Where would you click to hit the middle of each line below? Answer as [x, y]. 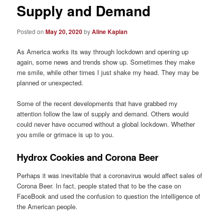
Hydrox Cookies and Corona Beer [88, 157]
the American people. [47, 206]
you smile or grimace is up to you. [66, 135]
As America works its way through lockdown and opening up [103, 51]
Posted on [31, 31]
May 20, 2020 [64, 31]
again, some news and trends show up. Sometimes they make [106, 62]
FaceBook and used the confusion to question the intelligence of [109, 196]
